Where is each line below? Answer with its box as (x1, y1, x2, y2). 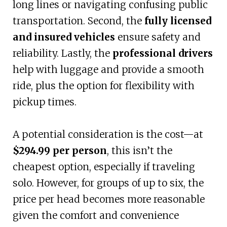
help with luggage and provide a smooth (12, 63, 204, 76)
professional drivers (112, 47, 213, 60)
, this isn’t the (106, 144, 172, 157)
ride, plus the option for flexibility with (12, 80, 195, 92)
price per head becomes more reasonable (12, 193, 205, 206)
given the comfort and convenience (12, 209, 179, 222)
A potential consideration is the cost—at (12, 128, 203, 141)
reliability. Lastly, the (12, 47, 112, 60)
